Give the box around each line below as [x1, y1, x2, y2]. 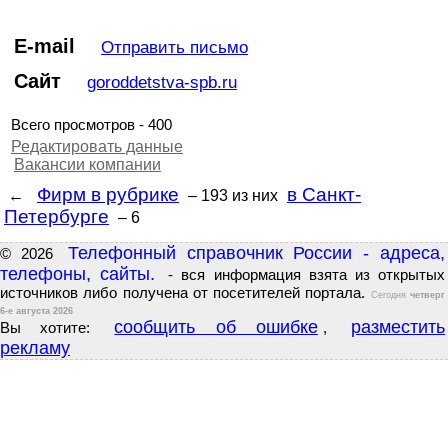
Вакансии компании [14, 156, 161, 173]
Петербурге [4, 206, 109, 227]
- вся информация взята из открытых [160, 267, 446, 283]
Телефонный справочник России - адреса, [67, 243, 446, 263]
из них [228, 187, 282, 204]
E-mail [14, 35, 75, 57]
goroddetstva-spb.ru [87, 72, 237, 92]
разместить [351, 317, 446, 337]
